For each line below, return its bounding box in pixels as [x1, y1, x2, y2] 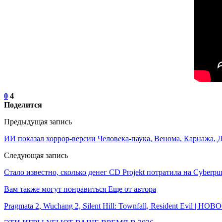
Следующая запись [4, 151, 68, 160]
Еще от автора [108, 184, 156, 193]
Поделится [4, 100, 42, 109]
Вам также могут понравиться [4, 184, 106, 193]
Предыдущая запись [4, 117, 72, 126]
